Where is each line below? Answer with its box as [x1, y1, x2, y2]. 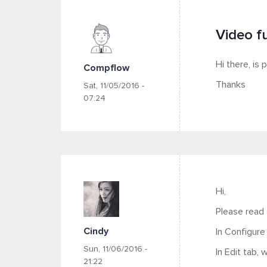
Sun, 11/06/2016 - [83, 245, 147, 253]
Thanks [216, 80, 246, 89]
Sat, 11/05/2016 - [83, 82, 144, 90]
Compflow [83, 63, 129, 73]
